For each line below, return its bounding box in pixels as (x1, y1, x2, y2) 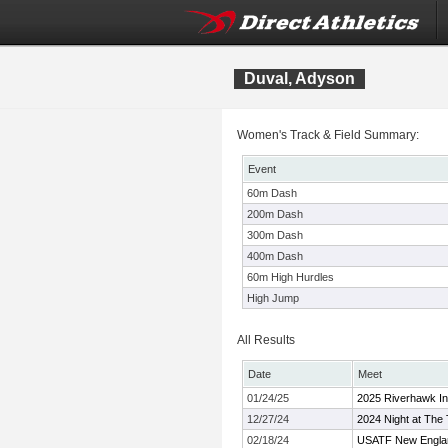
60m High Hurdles (247, 271, 334, 283)
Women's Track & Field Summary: (237, 128, 419, 142)
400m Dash (247, 250, 303, 262)
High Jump (247, 292, 299, 304)
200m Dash (247, 208, 303, 220)
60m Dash (247, 187, 297, 199)
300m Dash (247, 229, 303, 241)
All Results (237, 333, 295, 347)
